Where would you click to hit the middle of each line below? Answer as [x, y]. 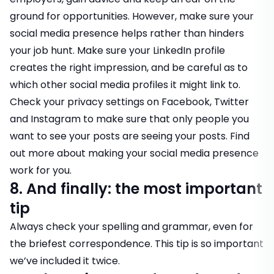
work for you [40, 171]
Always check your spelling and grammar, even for [131, 227]
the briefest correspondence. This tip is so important [137, 244]
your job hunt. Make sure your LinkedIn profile [117, 51]
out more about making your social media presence [134, 154]
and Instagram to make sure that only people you [129, 119]
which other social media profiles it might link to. [125, 85]
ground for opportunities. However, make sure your [132, 17]
